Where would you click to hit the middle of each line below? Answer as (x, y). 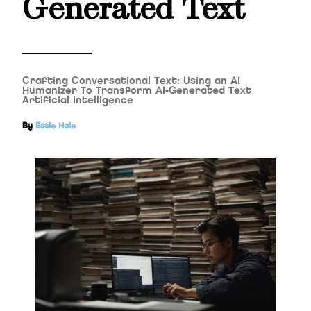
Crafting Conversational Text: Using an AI (131, 81)
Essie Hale (56, 126)
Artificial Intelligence (78, 101)
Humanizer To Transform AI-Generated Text (137, 91)
